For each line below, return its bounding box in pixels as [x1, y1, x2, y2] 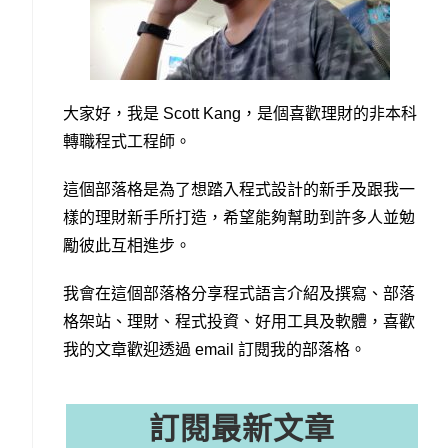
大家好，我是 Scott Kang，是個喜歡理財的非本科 [62, 104, 417, 122]
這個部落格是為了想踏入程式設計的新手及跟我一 [62, 180, 415, 198]
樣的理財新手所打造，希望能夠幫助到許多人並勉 [62, 208, 415, 226]
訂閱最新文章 [148, 411, 335, 445]
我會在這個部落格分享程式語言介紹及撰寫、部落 [62, 284, 415, 302]
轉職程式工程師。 [62, 132, 191, 150]
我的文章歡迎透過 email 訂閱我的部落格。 [62, 340, 366, 358]
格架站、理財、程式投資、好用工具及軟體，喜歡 [62, 312, 415, 330]
